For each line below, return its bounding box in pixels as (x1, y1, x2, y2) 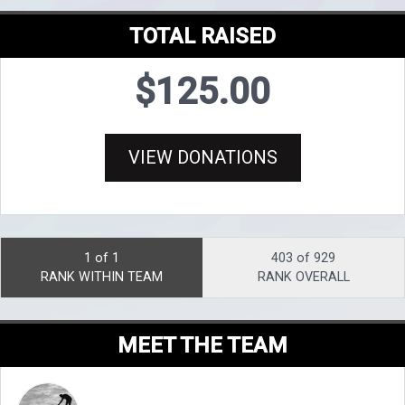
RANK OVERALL (257, 269, 350, 286)
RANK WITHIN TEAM (41, 269, 163, 286)
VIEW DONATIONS (127, 146, 278, 169)
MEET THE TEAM (118, 333, 287, 359)
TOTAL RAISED (129, 24, 276, 50)
